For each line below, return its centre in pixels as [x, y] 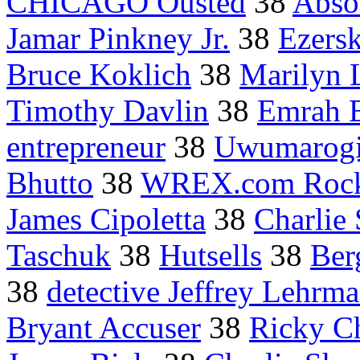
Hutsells [211, 256]
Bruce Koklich [99, 75]
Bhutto [50, 183]
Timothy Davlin [108, 111]
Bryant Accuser [104, 328]
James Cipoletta [106, 219]
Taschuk [59, 256]
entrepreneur [86, 147]
